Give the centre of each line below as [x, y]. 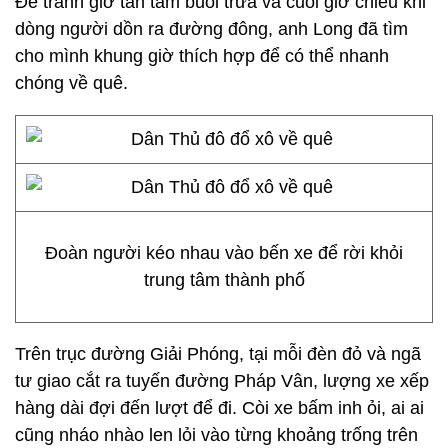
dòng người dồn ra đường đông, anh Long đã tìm [211, 29]
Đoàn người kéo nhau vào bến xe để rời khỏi [224, 253]
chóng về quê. [71, 83]
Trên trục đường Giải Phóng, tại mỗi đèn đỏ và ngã [218, 354]
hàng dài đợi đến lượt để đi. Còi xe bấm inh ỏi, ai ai [219, 408]
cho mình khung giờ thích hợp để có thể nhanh [202, 56]
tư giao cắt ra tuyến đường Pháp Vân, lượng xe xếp [222, 381]
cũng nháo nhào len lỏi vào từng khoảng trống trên [216, 435]
